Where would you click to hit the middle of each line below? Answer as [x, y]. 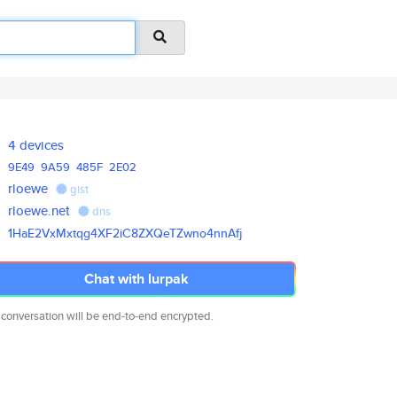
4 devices [36, 145]
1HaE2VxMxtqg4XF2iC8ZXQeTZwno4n [115, 233]
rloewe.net [39, 210]
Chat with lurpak [136, 279]
